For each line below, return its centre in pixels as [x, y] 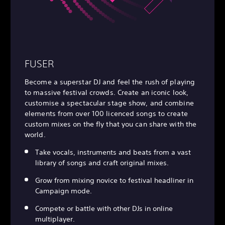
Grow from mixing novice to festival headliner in [114, 181]
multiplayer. [55, 219]
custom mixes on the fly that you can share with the [111, 124]
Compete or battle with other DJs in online [104, 209]
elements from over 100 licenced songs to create [106, 114]
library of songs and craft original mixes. [102, 163]
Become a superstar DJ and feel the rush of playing [110, 82]
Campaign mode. [64, 191]
